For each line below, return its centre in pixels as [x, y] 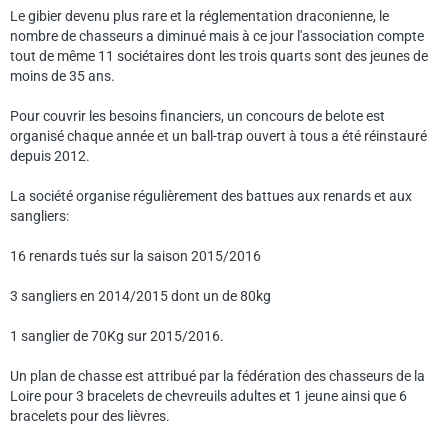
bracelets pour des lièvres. [90, 416]
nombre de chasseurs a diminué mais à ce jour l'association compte [217, 36]
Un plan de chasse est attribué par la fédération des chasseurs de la [217, 376]
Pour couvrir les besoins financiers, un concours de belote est [197, 116]
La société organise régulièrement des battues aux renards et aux [211, 196]
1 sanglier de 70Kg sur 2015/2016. [117, 336]
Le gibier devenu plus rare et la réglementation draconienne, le [199, 16]
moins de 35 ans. [62, 76]
